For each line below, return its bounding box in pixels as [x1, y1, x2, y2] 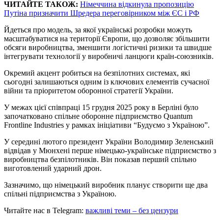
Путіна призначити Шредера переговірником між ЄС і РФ [4, 8, 199, 17]
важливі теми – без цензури [85, 206, 178, 215]
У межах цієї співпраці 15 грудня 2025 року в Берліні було [4, 103, 198, 111]
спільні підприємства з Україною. [4, 189, 116, 198]
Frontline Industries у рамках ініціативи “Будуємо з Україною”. [4, 120, 210, 129]
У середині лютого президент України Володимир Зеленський [4, 137, 214, 146]
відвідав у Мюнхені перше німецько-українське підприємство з [4, 146, 216, 155]
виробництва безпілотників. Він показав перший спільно [4, 155, 196, 164]
